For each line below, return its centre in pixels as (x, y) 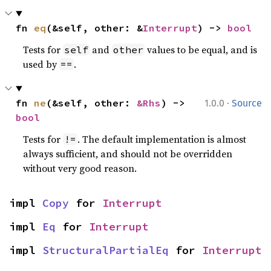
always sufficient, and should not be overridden (128, 154)
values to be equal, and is (201, 50)
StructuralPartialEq (106, 250)
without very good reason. (80, 168)
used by (41, 64)
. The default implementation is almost (162, 139)
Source (247, 103)
